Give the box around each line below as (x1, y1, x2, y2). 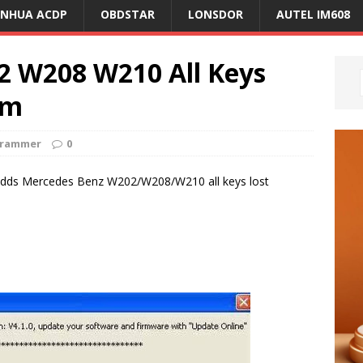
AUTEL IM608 (276, 6, 350, 22)
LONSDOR (188, 6, 243, 22)
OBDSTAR (100, 6, 155, 22)
